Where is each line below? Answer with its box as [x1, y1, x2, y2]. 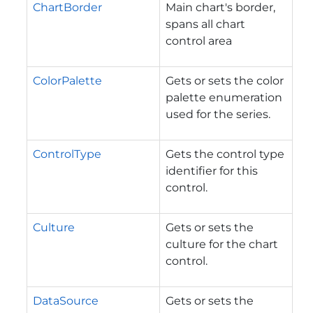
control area [166, 34, 232, 48]
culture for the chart [166, 237, 278, 251]
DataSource [33, 293, 99, 307]
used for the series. [166, 107, 270, 121]
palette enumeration [166, 90, 282, 104]
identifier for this [166, 163, 258, 177]
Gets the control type [166, 147, 284, 161]
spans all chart [166, 17, 245, 31]
